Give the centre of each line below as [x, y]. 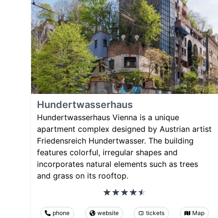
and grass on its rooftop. [83, 176]
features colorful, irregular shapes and [107, 153]
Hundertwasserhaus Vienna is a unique [108, 118]
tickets [155, 213]
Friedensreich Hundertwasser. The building [115, 141]
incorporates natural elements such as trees [118, 164]
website [108, 213]
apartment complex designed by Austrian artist [124, 129]
